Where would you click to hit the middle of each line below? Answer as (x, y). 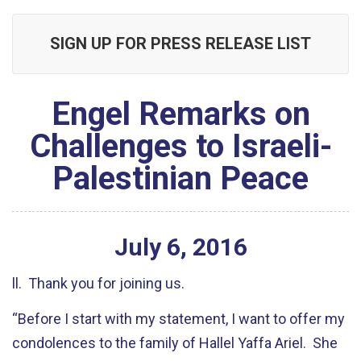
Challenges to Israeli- (180, 146)
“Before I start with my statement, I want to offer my (178, 319)
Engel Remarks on (180, 114)
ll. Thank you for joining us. (100, 283)
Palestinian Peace (180, 178)
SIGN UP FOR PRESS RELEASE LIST (180, 44)
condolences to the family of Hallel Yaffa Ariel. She (175, 343)
